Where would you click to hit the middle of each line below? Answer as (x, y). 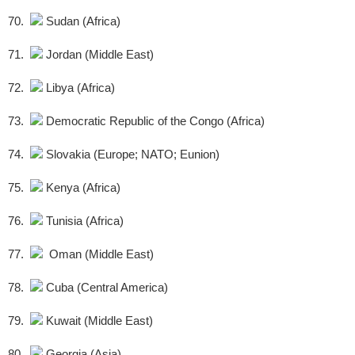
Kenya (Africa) (82, 188)
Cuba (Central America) (105, 288)
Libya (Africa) (79, 88)
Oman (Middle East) (98, 254)
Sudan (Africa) (82, 21)
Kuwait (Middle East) (98, 321)
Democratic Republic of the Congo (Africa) (154, 121)
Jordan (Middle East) (98, 55)
